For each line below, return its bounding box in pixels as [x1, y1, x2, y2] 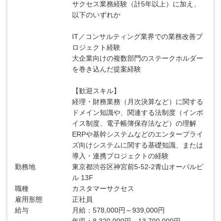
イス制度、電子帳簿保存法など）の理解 [72, 119, 197, 127]
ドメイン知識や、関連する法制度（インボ [72, 109, 204, 116]
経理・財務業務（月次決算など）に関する [72, 98, 204, 106]
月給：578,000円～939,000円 [72, 206, 165, 214]
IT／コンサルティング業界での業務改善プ [72, 33, 203, 40]
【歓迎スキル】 [72, 87, 121, 95]
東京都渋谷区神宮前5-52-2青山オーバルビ [72, 163, 204, 171]
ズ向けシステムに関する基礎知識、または [72, 141, 204, 149]
